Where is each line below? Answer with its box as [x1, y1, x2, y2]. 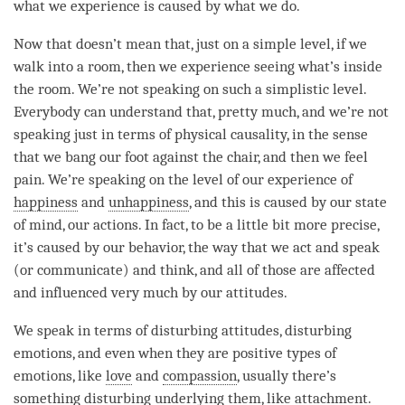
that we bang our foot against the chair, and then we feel [14, 147, 368, 165]
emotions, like [14, 366, 106, 384]
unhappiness [108, 193, 189, 211]
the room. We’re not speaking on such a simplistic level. [14, 80, 366, 98]
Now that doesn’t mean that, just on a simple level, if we [14, 34, 367, 52]
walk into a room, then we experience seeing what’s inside [14, 57, 382, 75]
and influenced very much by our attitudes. [14, 283, 287, 301]
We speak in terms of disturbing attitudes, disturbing [14, 321, 352, 339]
